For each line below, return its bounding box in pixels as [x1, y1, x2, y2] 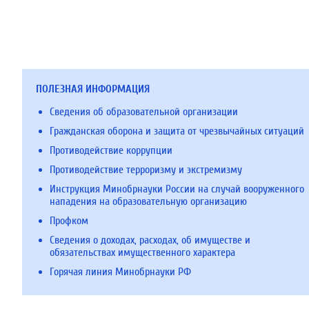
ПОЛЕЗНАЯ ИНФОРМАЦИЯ [36, 83, 150, 95]
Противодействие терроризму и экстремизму [50, 163, 242, 176]
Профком [50, 215, 88, 227]
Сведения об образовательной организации [50, 106, 238, 118]
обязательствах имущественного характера [50, 246, 235, 259]
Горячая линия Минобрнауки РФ [50, 266, 191, 278]
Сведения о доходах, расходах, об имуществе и [50, 234, 250, 246]
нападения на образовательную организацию [50, 195, 247, 208]
